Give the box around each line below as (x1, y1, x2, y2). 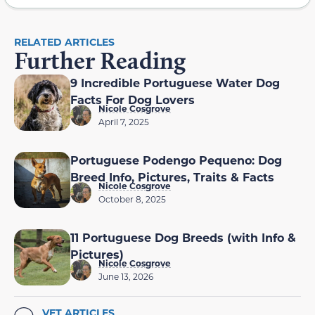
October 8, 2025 (98, 193, 166, 205)
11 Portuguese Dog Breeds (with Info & (70, 230, 296, 245)
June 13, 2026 (98, 271, 153, 283)
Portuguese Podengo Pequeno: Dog (70, 153, 282, 168)
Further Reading (14, 46, 186, 76)
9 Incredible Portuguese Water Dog (70, 75, 280, 91)
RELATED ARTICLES (14, 35, 115, 49)
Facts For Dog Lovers (70, 92, 195, 108)
